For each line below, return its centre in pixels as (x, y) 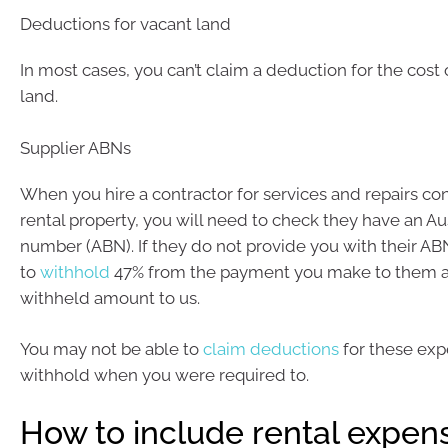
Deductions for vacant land (125, 24)
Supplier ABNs (75, 147)
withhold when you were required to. (164, 375)
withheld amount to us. (110, 297)
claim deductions (271, 349)
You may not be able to (111, 349)
